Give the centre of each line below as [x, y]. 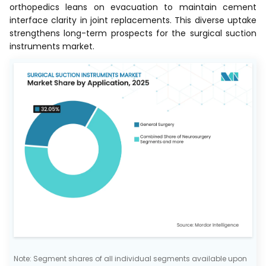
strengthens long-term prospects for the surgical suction [133, 34]
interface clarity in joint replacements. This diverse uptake [133, 20]
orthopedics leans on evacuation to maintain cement [133, 7]
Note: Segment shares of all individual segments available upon [130, 258]
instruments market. [52, 47]
